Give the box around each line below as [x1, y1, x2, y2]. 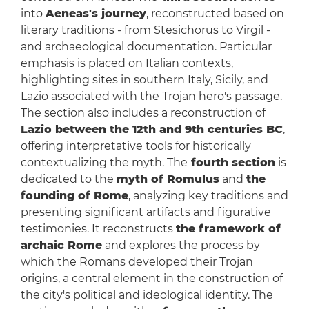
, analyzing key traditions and [128, 189, 288, 203]
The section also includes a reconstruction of [20, 106, 266, 120]
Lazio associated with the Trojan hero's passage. [20, 90, 282, 103]
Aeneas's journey [45, 7, 146, 21]
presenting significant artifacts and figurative [20, 206, 271, 219]
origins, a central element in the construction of [20, 272, 283, 286]
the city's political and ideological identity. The [20, 288, 273, 302]
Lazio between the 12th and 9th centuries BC [20, 123, 283, 137]
